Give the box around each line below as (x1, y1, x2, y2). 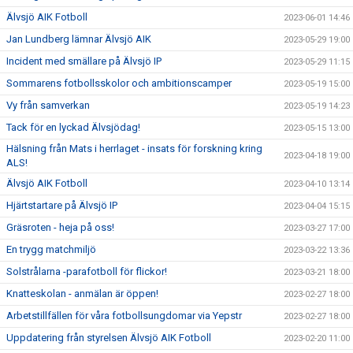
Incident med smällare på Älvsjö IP (6, 55, 162, 67)
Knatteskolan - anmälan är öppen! (6, 288, 158, 299)
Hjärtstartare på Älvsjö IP (6, 199, 117, 211)
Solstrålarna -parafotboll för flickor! (6, 266, 167, 277)
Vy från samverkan (6, 99, 90, 111)
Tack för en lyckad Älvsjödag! (6, 121, 140, 133)
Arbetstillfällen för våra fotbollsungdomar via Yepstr (6, 310, 242, 321)
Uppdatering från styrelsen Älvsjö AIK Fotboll (6, 332, 211, 344)
